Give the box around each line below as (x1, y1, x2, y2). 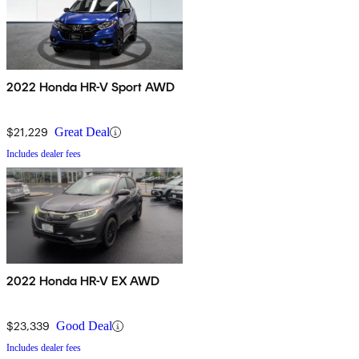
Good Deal (56, 319, 112, 333)
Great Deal (54, 125, 110, 139)
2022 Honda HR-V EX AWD (6, 273, 161, 289)
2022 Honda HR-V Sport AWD (6, 79, 175, 95)
